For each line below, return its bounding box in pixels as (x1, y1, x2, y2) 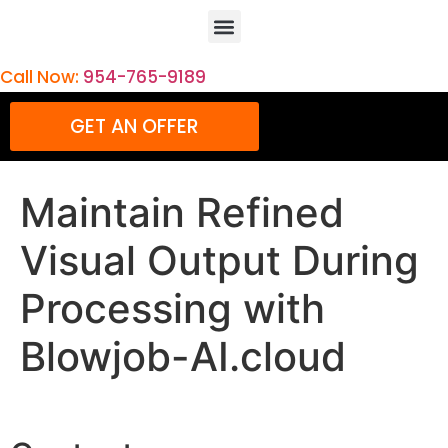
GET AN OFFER (69, 113, 199, 141)
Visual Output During (20, 236, 419, 286)
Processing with (20, 284, 325, 334)
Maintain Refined (20, 188, 344, 238)
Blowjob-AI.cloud (20, 332, 346, 382)
